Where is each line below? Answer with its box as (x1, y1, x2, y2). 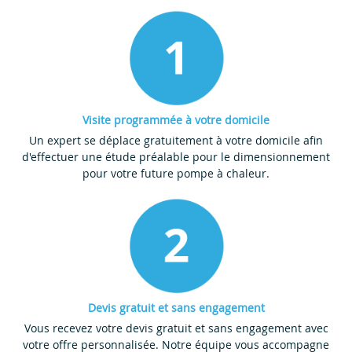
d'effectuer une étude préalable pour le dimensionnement (22, 148, 330, 164)
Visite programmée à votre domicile (82, 112, 269, 127)
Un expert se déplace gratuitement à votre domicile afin (29, 132, 323, 148)
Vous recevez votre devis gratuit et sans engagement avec (24, 320, 328, 335)
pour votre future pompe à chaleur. (82, 165, 269, 181)
